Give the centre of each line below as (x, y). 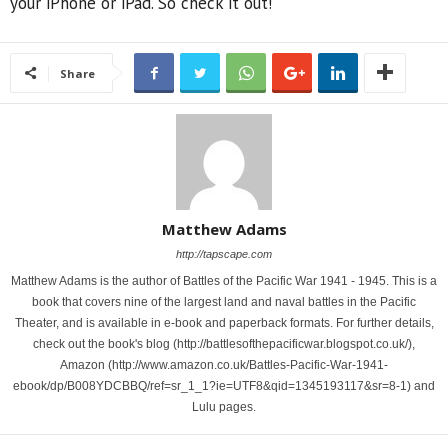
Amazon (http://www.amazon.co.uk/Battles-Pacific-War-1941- (224, 365)
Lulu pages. (224, 407)
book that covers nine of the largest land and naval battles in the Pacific (224, 302)
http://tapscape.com (224, 254)
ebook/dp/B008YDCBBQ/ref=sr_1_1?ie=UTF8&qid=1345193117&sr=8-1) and (224, 386)
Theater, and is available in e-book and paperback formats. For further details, (224, 323)
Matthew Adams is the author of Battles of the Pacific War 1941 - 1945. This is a (224, 281)
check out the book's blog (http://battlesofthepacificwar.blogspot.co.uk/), (224, 344)
